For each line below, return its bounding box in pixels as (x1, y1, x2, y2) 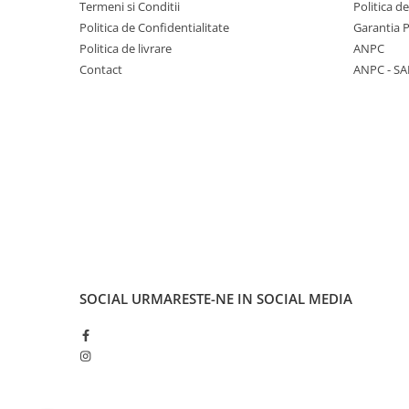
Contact (79, 61, 122, 78)
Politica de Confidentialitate (79, 19, 229, 36)
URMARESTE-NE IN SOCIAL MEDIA (131, 289, 352, 308)
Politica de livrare (79, 40, 172, 57)
